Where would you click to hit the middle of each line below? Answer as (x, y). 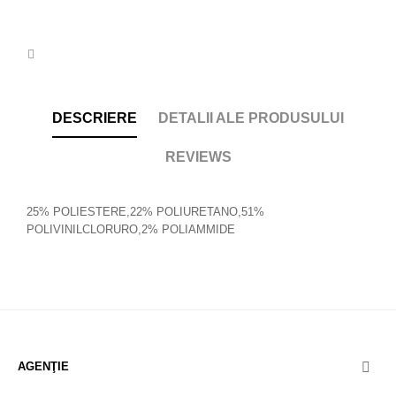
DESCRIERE (95, 118)
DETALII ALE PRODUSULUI (251, 118)
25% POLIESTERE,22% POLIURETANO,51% (145, 212)
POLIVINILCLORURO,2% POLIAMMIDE (131, 229)
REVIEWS (198, 157)
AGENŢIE (43, 366)
